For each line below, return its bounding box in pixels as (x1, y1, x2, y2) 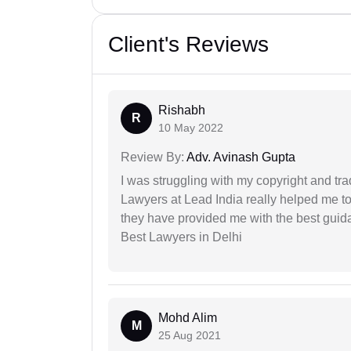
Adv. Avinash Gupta (184, 150, 295, 164)
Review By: (121, 150, 184, 164)
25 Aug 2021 (158, 328, 221, 342)
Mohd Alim (158, 310, 217, 324)
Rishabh (158, 103, 205, 117)
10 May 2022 (158, 121, 223, 134)
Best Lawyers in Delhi (121, 230, 242, 244)
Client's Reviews (108, 31, 269, 56)
